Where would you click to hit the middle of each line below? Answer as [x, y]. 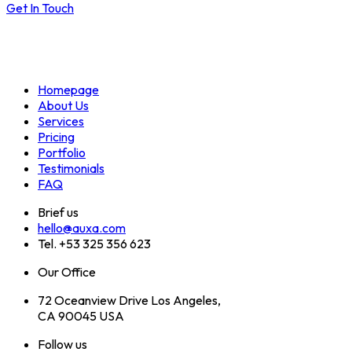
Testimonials [71, 168]
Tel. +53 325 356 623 [94, 244]
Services [61, 121]
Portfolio [62, 152]
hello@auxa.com [82, 228]
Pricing [56, 137]
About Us [63, 105]
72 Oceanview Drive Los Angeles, [129, 300]
